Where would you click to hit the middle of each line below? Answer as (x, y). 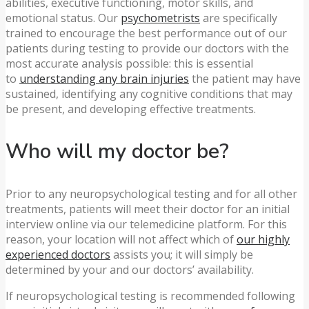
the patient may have (245, 79)
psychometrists (160, 18)
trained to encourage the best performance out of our (146, 33)
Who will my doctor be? (117, 152)
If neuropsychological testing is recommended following (150, 296)
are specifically (239, 18)
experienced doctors (58, 255)
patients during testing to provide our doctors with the (147, 49)
